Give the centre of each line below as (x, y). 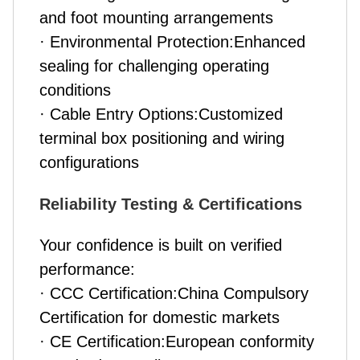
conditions (75, 90)
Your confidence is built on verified (161, 245)
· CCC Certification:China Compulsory (174, 294)
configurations (89, 163)
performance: (87, 270)
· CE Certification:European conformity (177, 342)
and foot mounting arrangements (156, 18)
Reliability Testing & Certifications (171, 205)
